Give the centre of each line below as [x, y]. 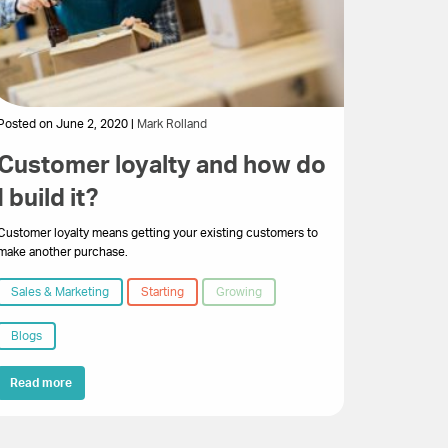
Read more [41, 382]
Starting [163, 291]
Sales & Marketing [60, 291]
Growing [239, 291]
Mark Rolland [172, 123]
